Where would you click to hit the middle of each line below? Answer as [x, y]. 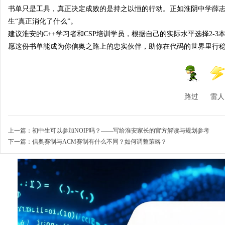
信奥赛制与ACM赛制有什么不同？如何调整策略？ [99, 142]
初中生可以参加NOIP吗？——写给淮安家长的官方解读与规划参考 [121, 131]
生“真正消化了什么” [39, 21]
